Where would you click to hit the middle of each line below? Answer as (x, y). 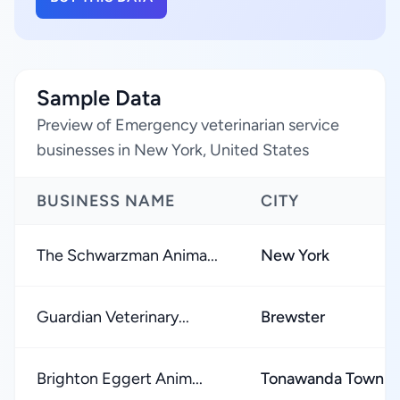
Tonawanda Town (322, 379)
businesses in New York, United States (173, 150)
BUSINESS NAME (106, 201)
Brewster (293, 317)
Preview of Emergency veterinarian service (188, 125)
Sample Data (99, 98)
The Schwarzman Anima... (127, 255)
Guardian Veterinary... (113, 317)
